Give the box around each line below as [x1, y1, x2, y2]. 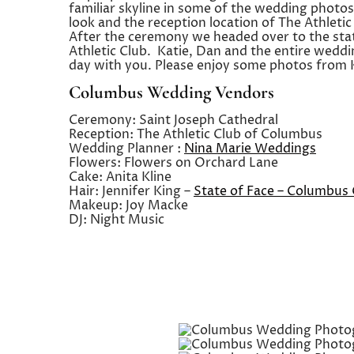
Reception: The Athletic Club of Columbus [69, 126, 322, 144]
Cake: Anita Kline [69, 168, 171, 186]
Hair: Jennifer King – [69, 183, 194, 201]
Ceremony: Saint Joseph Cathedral [69, 111, 278, 130]
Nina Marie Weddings [184, 140, 316, 158]
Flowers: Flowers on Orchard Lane [69, 154, 278, 172]
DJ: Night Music [69, 211, 164, 229]
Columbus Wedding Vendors [69, 81, 274, 104]
